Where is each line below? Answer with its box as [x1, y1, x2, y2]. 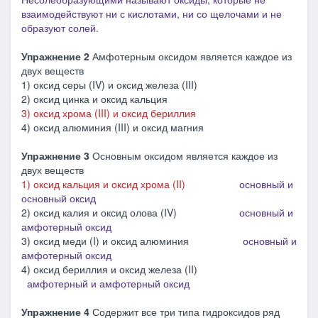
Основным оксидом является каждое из [92, 148, 278, 163]
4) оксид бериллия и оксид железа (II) [21, 262, 234, 276]
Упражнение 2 [21, 49, 92, 63]
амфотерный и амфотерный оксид [27, 276, 190, 290]
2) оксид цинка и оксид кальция [21, 92, 168, 106]
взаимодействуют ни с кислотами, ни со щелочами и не [21, 6, 282, 21]
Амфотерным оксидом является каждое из [92, 49, 292, 63]
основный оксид [21, 191, 99, 205]
